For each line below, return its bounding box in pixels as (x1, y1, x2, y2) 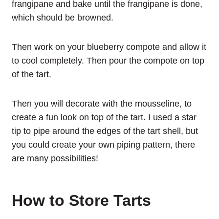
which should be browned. (12, 12, 113, 22)
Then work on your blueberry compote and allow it (12, 42, 206, 52)
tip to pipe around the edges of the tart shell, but (12, 126, 198, 136)
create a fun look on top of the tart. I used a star (12, 112, 197, 122)
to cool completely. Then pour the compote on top (12, 55, 204, 66)
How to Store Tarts (12, 191, 151, 209)
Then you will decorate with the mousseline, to (12, 98, 192, 109)
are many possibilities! (12, 153, 98, 163)
